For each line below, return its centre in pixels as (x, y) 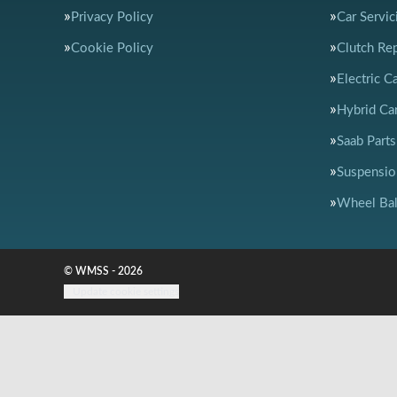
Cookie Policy (112, 48)
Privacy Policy (112, 17)
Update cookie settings (126, 292)
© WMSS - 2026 (103, 271)
